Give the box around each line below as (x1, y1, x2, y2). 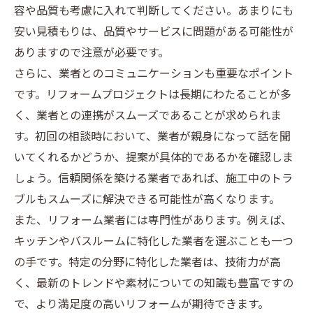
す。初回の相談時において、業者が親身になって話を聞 (14, 128, 291, 147)
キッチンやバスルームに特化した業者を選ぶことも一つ (14, 233, 293, 252)
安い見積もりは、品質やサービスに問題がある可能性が (14, 23, 293, 42)
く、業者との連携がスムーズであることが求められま (14, 107, 282, 126)
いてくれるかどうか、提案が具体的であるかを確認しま (14, 149, 293, 168)
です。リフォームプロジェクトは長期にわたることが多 (14, 86, 291, 105)
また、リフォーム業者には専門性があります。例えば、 (14, 212, 292, 231)
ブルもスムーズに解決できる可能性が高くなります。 (14, 191, 280, 210)
